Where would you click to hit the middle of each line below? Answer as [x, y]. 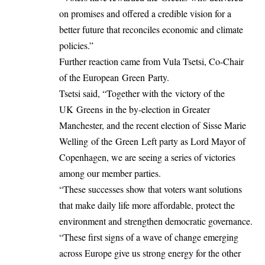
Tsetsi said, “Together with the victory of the [142, 93]
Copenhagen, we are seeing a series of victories [147, 157]
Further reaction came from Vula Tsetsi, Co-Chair [151, 62]
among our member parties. [110, 173]
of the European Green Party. [114, 77]
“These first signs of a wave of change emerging [149, 237]
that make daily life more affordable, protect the [147, 205]
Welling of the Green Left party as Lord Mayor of [152, 141]
